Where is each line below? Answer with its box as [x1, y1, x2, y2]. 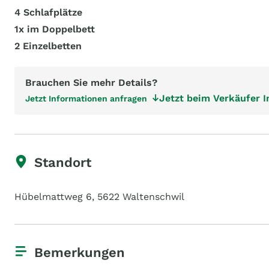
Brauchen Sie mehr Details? [25, 77, 157, 88]
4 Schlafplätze [14, 7, 82, 18]
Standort [34, 155, 91, 170]
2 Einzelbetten [14, 40, 82, 52]
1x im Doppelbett [14, 23, 95, 35]
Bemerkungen [34, 245, 125, 260]
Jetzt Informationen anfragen [25, 94, 147, 103]
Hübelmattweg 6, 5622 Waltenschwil [14, 191, 184, 202]
